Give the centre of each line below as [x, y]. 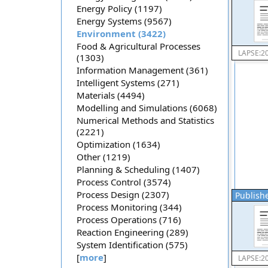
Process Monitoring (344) [129, 207]
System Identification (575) [132, 245]
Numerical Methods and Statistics [145, 120]
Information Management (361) [142, 70]
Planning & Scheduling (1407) [138, 169]
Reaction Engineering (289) [133, 232]
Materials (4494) [111, 95]
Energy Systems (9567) [124, 21]
